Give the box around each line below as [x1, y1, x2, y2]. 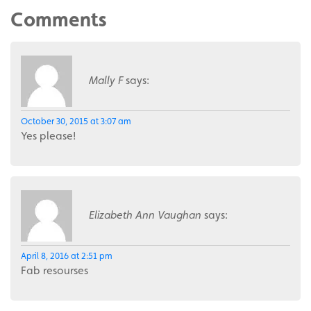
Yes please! [21, 128, 76, 142]
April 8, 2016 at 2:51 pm [21, 250, 112, 261]
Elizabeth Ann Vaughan [89, 208, 201, 221]
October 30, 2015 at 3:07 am [21, 115, 131, 126]
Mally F [89, 73, 123, 87]
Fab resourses [21, 263, 88, 277]
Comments [10, 7, 107, 31]
